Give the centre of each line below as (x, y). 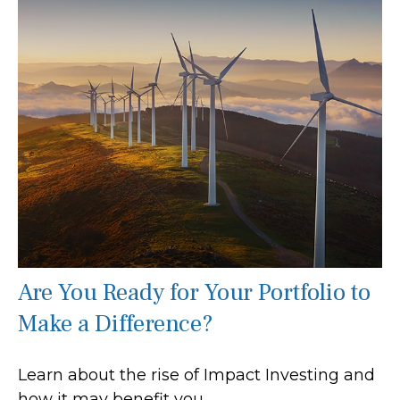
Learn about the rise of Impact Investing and (196, 375)
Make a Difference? (116, 323)
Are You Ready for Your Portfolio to (194, 292)
